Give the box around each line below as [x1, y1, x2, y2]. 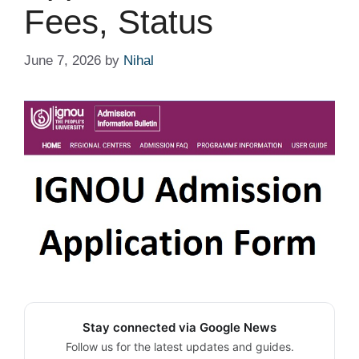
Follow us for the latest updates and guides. [65, 340, 294, 354]
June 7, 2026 [24, 53, 101, 68]
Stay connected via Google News [83, 320, 276, 336]
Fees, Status [24, 2, 213, 41]
